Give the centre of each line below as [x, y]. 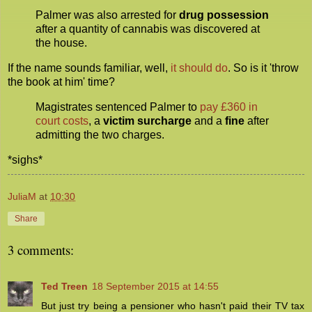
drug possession [224, 15]
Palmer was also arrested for [107, 15]
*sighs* [25, 159]
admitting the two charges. [100, 135]
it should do [199, 68]
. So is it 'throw [263, 68]
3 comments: [41, 249]
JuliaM [22, 196]
